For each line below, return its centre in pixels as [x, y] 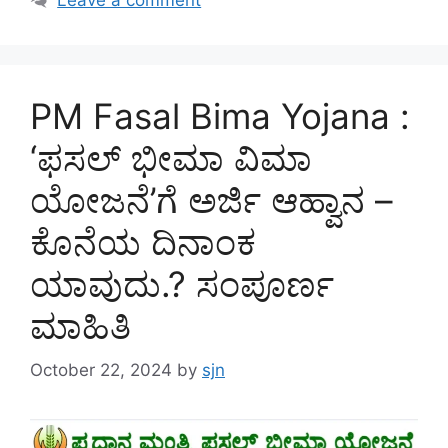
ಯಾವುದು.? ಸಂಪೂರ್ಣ [182, 283]
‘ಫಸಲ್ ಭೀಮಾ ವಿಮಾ [171, 157]
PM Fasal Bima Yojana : [220, 115]
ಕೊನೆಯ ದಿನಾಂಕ [143, 241]
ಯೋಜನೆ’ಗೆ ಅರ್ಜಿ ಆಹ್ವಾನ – [211, 199]
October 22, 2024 [101, 370]
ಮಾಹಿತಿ [80, 325]
